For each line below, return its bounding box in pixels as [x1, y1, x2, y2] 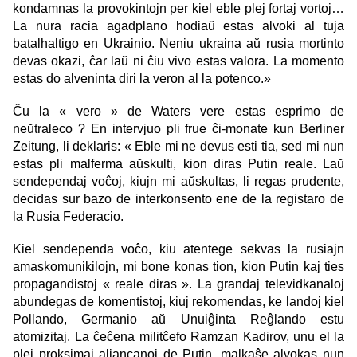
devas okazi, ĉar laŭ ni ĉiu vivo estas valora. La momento [13, 54, 344, 69]
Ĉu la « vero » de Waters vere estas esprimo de [13, 104, 344, 119]
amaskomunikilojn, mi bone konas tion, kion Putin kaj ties [13, 260, 344, 274]
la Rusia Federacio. [13, 210, 124, 224]
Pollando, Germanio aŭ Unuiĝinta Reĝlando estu [13, 312, 344, 327]
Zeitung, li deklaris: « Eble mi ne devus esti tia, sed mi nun [13, 139, 344, 154]
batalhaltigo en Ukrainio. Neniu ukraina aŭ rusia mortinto [13, 37, 344, 51]
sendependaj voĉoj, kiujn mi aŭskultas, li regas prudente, [13, 175, 344, 189]
